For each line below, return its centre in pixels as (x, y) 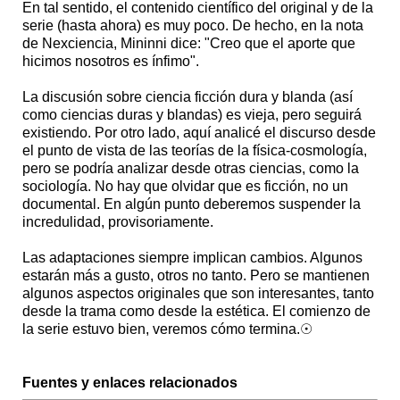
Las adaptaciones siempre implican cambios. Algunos (192, 257)
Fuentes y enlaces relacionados (130, 382)
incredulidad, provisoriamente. (118, 221)
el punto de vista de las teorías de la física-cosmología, (195, 150)
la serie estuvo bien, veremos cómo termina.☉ (167, 329)
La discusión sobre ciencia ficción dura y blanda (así (187, 96)
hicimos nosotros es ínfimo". (112, 61)
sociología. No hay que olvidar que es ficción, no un (185, 186)
